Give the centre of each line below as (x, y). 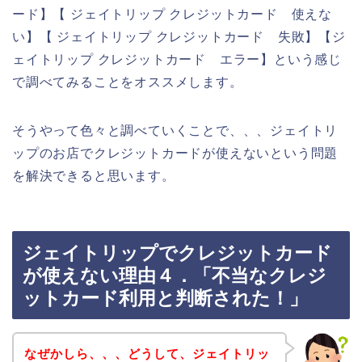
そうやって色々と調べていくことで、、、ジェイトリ (175, 130)
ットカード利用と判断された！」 (165, 299)
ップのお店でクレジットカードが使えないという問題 (175, 153)
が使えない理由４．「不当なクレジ (175, 276)
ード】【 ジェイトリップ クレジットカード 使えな (172, 14)
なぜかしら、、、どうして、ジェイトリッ (147, 353)
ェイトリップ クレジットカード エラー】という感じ (177, 59)
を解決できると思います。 (94, 175)
